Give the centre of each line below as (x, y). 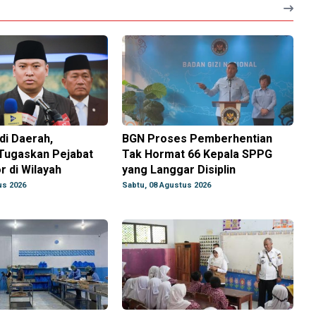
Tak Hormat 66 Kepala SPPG (197, 154)
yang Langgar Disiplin (179, 170)
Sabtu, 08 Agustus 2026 (167, 186)
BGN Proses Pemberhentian (197, 139)
